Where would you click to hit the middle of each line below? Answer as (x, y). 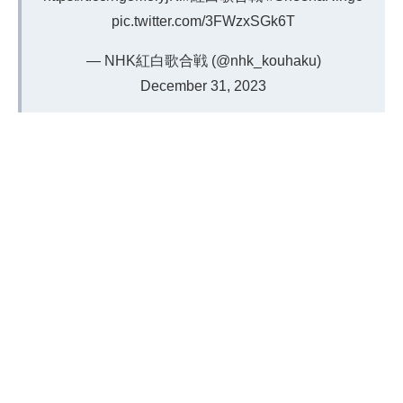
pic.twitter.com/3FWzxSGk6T (203, 22)
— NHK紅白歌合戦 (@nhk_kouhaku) (203, 61)
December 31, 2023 (203, 86)
